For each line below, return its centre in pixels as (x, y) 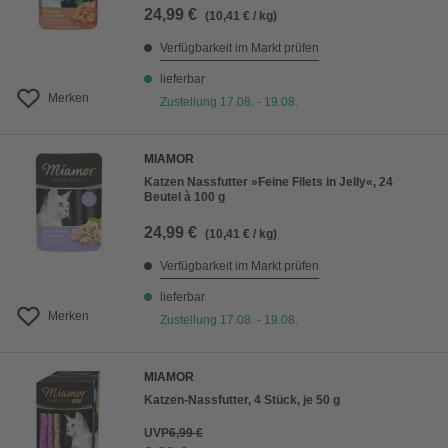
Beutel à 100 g (184, 197)
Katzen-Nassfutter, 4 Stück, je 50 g (242, 400)
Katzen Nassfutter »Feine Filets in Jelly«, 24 (268, 182)
